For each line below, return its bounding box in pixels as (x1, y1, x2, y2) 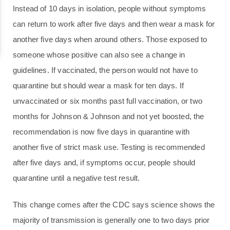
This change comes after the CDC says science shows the (13, 200, 215, 209)
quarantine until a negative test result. (13, 174, 140, 183)
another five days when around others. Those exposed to (13, 35, 207, 44)
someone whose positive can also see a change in (13, 50, 185, 60)
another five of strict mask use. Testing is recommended (13, 143, 205, 152)
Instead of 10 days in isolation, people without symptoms (13, 4, 206, 13)
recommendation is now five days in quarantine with (13, 127, 190, 137)
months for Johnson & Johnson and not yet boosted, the (13, 112, 204, 121)
